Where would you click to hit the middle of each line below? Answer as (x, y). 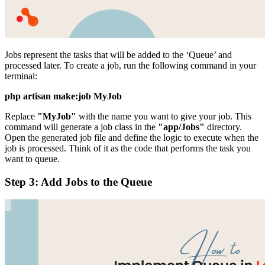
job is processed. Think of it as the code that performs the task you (128, 148)
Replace (21, 116)
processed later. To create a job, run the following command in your (130, 65)
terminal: (21, 76)
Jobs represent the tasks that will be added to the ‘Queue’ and (118, 55)
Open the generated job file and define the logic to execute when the (132, 138)
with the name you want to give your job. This (164, 116)
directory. (223, 127)
